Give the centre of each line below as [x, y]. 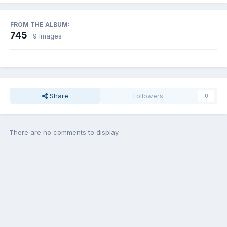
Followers [148, 96]
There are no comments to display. [64, 133]
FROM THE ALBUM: [40, 25]
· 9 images [46, 36]
